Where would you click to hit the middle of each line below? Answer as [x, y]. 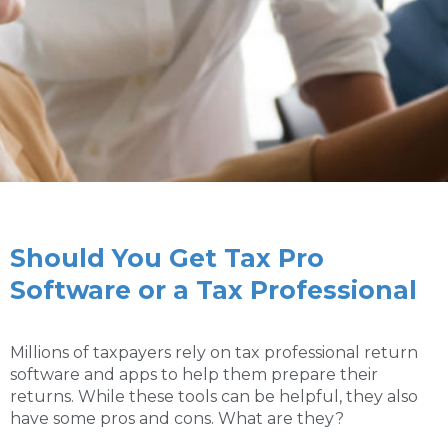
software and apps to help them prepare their [194, 374]
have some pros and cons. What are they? [177, 418]
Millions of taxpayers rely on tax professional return [214, 352]
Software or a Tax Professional [213, 290]
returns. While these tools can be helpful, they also [214, 396]
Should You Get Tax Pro [167, 258]
